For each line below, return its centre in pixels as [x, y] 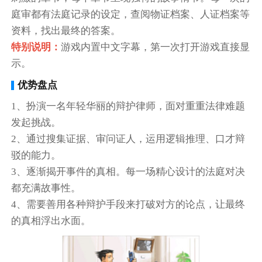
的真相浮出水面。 [51, 220]
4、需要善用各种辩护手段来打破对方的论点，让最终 [128, 204]
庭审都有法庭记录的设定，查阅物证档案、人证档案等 [131, 15]
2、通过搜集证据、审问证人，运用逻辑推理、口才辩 [128, 139]
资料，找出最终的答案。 [66, 31]
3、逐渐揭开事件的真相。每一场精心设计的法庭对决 [128, 171]
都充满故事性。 [46, 188]
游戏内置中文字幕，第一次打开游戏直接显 [156, 47]
